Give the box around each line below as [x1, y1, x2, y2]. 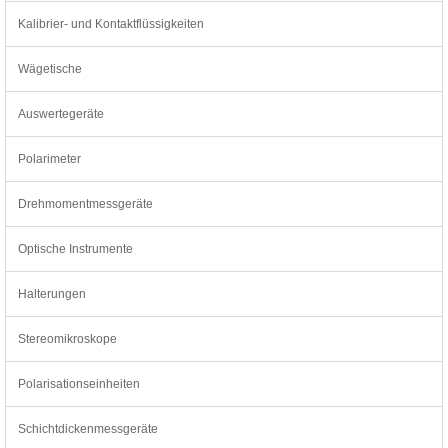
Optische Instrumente [18, 241, 133, 256]
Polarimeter [18, 151, 81, 166]
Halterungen [18, 286, 86, 301]
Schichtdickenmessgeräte [18, 421, 158, 436]
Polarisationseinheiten [18, 376, 140, 391]
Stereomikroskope [18, 331, 117, 346]
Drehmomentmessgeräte [18, 196, 153, 211]
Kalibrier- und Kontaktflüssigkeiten [18, 16, 204, 31]
